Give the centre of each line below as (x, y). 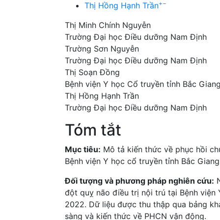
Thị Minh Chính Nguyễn (108, 25)
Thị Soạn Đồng (92, 72)
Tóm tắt (93, 130)
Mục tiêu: (83, 149)
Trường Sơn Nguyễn (102, 48)
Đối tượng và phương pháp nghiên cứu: (139, 180)
